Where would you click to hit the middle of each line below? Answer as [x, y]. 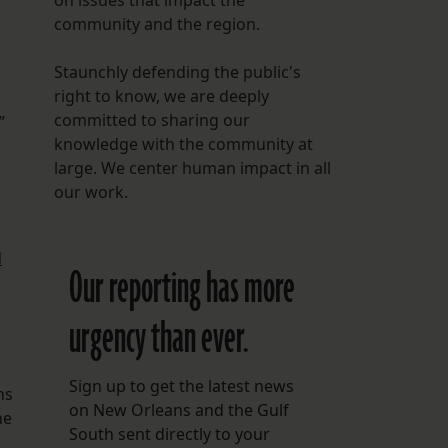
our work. [90, 192]
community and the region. [156, 24]
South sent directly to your [169, 434]
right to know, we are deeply [161, 96]
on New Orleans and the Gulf [178, 410]
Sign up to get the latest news [181, 386]
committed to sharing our [151, 120]
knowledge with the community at [183, 144]
